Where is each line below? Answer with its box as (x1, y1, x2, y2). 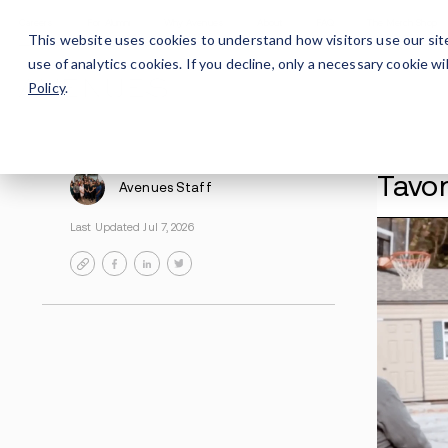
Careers (26, 24, 77, 40)
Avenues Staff (170, 256, 303, 278)
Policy (28, 79, 65, 96)
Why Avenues (233, 24, 320, 40)
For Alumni (124, 24, 186, 40)
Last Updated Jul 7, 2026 (100, 316, 277, 334)
